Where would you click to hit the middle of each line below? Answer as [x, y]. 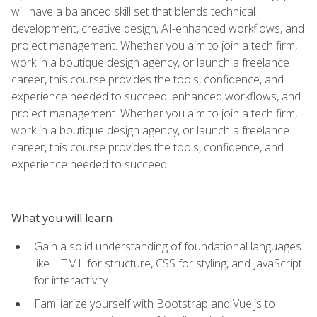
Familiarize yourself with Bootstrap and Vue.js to [155, 303]
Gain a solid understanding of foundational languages [168, 246]
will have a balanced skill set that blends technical [133, 11]
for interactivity [71, 280]
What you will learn [62, 218]
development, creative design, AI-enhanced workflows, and [158, 28]
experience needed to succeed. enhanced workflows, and [156, 96]
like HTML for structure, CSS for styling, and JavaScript [168, 263]
